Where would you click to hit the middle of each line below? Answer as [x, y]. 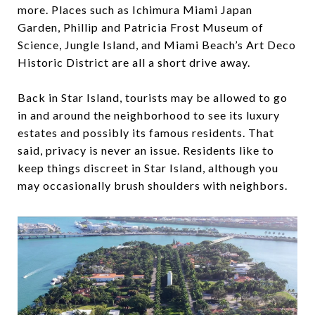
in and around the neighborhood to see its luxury [149, 115]
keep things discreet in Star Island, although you [148, 168]
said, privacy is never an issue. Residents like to [146, 150]
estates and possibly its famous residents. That [146, 133]
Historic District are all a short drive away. [134, 63]
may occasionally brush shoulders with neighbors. [153, 186]
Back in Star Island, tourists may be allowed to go [153, 98]
